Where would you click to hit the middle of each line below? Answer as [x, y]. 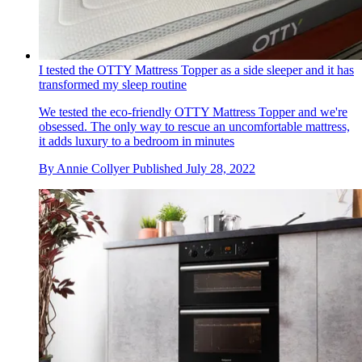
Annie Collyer [93, 169]
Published [159, 169]
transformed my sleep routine [113, 85]
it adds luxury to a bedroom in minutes [137, 141]
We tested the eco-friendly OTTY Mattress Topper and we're [193, 112]
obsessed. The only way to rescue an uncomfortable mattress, [194, 127]
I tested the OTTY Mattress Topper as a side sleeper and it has [196, 70]
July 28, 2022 [221, 169]
